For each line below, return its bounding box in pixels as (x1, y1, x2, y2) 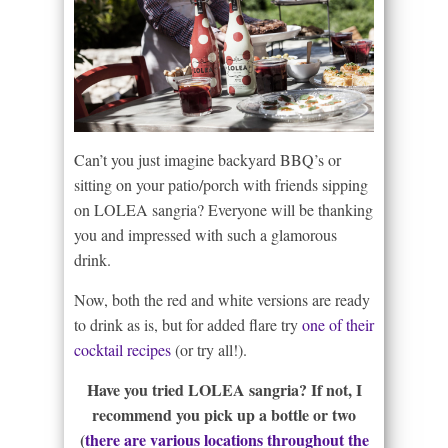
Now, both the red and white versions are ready (74, 289, 370, 311)
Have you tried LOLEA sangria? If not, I (86, 378, 362, 402)
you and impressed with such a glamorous (74, 224, 337, 246)
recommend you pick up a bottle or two (92, 403, 356, 427)
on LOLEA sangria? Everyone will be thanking (74, 199, 373, 221)
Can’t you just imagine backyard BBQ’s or (74, 149, 341, 171)
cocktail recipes (74, 339, 175, 361)
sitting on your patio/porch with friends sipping (74, 174, 368, 196)
